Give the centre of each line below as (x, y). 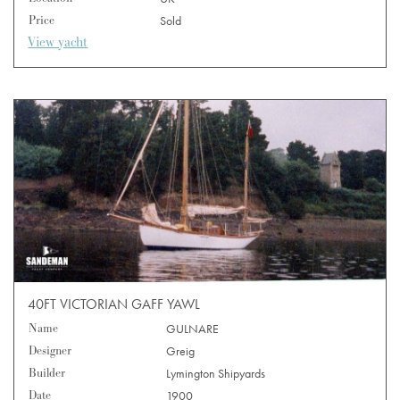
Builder (47, 373)
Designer (50, 350)
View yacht (58, 42)
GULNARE (193, 328)
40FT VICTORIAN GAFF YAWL (114, 304)
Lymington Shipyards (216, 373)
